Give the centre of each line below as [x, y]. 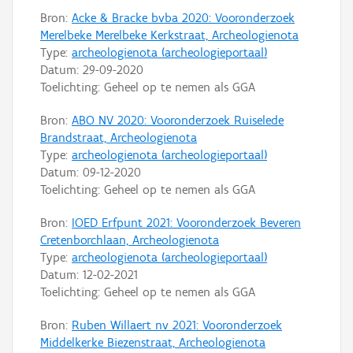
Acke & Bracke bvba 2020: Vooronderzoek [183, 17]
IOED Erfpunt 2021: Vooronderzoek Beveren [186, 222]
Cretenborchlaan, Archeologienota [130, 240]
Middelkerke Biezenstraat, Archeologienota [153, 342]
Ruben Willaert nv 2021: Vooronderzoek [177, 325]
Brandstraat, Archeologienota [119, 137]
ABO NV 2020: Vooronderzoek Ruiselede [178, 120]
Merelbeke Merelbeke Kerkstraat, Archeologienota [169, 35]
